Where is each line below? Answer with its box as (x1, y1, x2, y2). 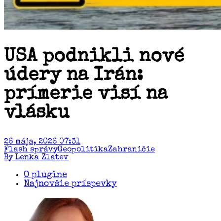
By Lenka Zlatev (4, 154, 69, 162)
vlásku (4, 104, 70, 123)
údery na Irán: (4, 66, 143, 85)
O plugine (24, 171, 67, 180)
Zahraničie (108, 146, 155, 154)
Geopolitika (58, 146, 108, 154)
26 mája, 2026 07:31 (4, 138, 80, 147)
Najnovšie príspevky (24, 180, 117, 189)
